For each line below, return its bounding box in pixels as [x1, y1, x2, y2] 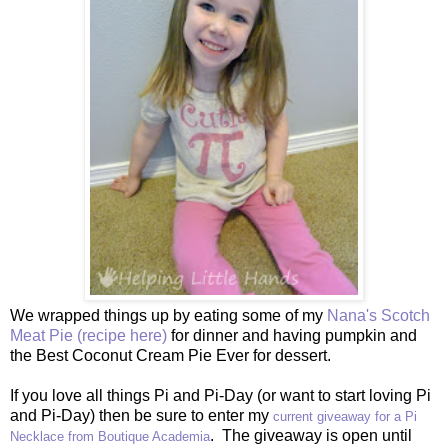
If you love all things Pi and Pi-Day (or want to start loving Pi [10, 386, 431, 404]
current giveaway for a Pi [273, 408, 417, 424]
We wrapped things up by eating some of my [10, 306, 327, 324]
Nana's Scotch [327, 306, 430, 324]
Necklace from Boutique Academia [10, 428, 210, 444]
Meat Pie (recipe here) [10, 326, 167, 344]
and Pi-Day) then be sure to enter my [10, 406, 273, 424]
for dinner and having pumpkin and [167, 326, 417, 344]
